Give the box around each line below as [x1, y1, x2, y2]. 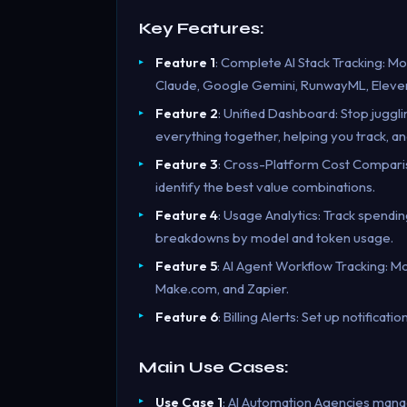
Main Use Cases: [139, 357, 289, 378]
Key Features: [139, 18, 264, 39]
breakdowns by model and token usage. [154, 229, 393, 247]
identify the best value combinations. [154, 178, 375, 196]
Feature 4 [154, 206, 218, 224]
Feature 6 [154, 307, 218, 325]
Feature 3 [154, 155, 218, 174]
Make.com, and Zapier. [154, 279, 289, 297]
